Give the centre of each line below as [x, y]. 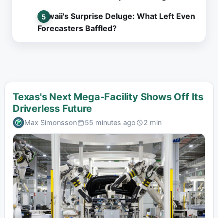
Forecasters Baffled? [77, 28]
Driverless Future [52, 108]
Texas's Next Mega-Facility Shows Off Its [108, 97]
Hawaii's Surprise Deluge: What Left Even [116, 16]
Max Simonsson [50, 123]
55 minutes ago [110, 123]
